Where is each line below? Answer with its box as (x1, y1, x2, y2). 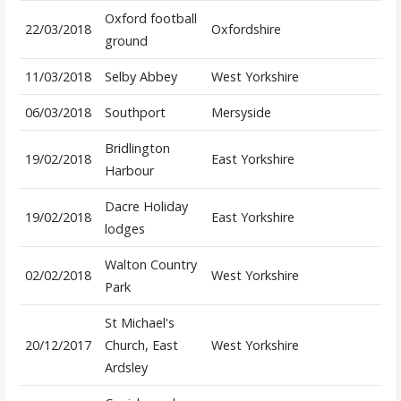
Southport (104, 104, 166, 122)
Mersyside (210, 104, 271, 122)
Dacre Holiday (104, 198, 188, 216)
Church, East (104, 337, 178, 354)
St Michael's (104, 314, 175, 332)
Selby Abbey (104, 68, 177, 86)
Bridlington (104, 140, 170, 158)
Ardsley (104, 359, 148, 377)
